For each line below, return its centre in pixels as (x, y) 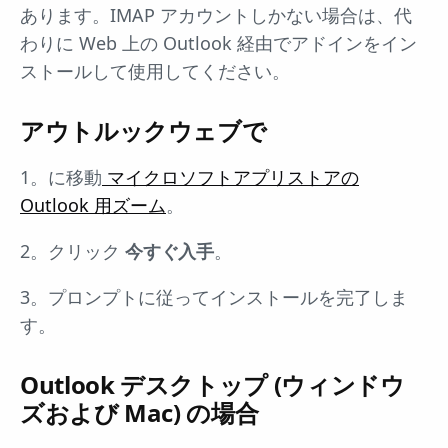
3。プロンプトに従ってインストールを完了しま (214, 296)
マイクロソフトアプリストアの (230, 176)
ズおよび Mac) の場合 (139, 412)
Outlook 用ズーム (93, 204)
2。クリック (72, 250)
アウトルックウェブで (143, 130)
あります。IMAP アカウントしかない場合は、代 (216, 14)
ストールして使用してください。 (155, 70)
